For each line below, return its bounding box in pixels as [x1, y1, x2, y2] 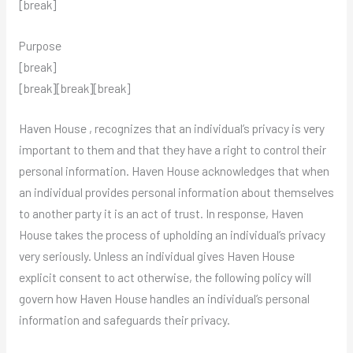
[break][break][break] [18, 80, 130, 95]
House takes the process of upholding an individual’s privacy [18, 227, 325, 243]
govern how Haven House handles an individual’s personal [18, 291, 310, 307]
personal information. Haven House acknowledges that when [18, 163, 329, 179]
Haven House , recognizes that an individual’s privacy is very [18, 121, 325, 136]
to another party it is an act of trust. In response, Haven [18, 206, 303, 221]
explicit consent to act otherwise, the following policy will [18, 269, 311, 285]
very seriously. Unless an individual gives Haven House [18, 248, 295, 264]
